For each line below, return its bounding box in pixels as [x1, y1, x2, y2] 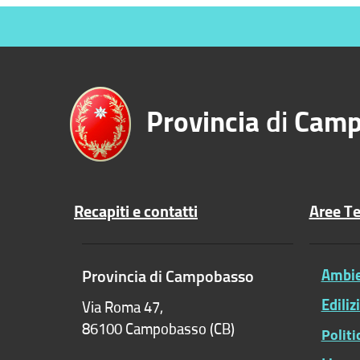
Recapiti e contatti [74, 196, 198, 226]
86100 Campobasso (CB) [82, 315, 235, 343]
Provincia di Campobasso [82, 261, 254, 291]
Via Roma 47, [82, 293, 163, 321]
